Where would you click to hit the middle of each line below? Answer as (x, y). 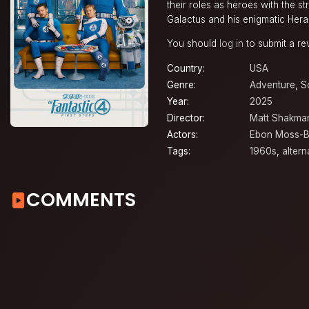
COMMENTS (81, 199)
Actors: (182, 135)
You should (193, 43)
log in (231, 43)
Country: (186, 69)
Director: (186, 118)
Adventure (272, 85)
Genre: (181, 85)
